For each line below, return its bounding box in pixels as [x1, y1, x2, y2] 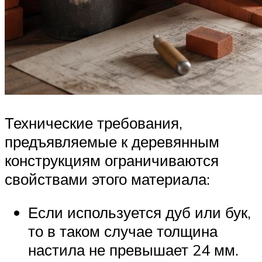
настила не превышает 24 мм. [28, 240, 239, 260]
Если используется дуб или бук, [28, 203, 251, 222]
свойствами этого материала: [5, 169, 210, 188]
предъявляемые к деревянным [5, 132, 219, 151]
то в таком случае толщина [28, 222, 218, 241]
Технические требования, [5, 113, 182, 132]
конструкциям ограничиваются [5, 150, 219, 170]
